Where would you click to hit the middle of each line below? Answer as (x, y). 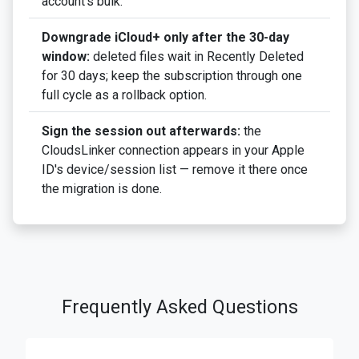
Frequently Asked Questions (179, 307)
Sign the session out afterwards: (141, 131)
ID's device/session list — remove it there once (175, 170)
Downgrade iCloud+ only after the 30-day (165, 38)
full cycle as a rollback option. (124, 95)
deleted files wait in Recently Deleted (197, 57)
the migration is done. (102, 189)
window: (66, 57)
